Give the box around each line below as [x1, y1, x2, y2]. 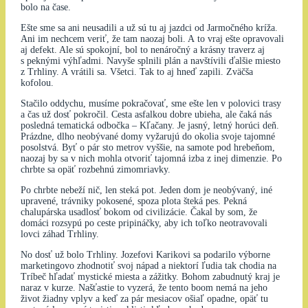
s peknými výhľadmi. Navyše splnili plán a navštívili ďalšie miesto [20, 56, 280, 67]
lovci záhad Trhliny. [20, 229, 99, 240]
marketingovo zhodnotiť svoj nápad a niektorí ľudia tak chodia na [20, 261, 276, 272]
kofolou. [20, 78, 54, 89]
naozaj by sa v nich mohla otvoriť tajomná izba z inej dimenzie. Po [20, 153, 282, 164]
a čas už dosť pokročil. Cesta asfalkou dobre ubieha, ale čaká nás [20, 109, 272, 120]
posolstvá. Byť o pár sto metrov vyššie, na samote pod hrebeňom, [20, 142, 275, 153]
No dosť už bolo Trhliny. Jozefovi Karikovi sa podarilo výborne [20, 250, 270, 261]
